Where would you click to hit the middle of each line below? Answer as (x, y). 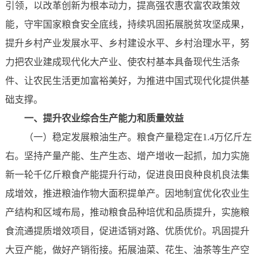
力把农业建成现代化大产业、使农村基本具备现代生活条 (122, 62)
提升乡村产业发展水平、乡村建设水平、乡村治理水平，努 (127, 43)
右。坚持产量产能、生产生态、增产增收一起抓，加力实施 (127, 156)
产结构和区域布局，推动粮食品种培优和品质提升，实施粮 (127, 213)
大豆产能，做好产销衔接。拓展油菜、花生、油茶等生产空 (127, 250)
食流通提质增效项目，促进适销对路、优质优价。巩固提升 (127, 231)
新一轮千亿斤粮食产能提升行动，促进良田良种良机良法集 (127, 175)
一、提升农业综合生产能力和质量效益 (104, 119)
